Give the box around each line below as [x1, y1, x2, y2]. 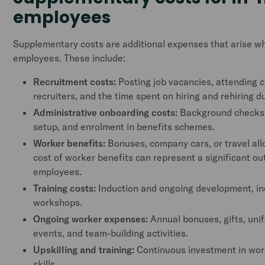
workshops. [33, 196, 83, 208]
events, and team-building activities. [33, 227, 189, 239]
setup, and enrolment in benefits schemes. [33, 121, 215, 132]
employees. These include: [13, 52, 126, 64]
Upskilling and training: [33, 244, 135, 256]
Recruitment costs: [33, 76, 117, 88]
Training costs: [33, 182, 99, 194]
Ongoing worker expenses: [33, 213, 151, 225]
